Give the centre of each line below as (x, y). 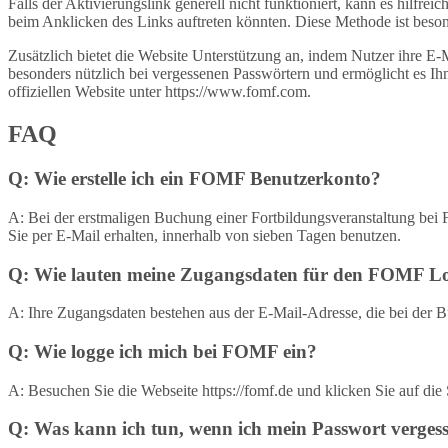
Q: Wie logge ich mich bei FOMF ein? (162, 351)
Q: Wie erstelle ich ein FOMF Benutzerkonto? (194, 179)
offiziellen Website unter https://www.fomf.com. (159, 92)
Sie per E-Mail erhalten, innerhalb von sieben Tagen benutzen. (204, 235)
